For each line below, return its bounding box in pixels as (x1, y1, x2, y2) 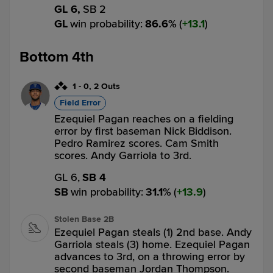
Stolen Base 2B (54, 214, 114, 224)
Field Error (60, 97, 101, 108)
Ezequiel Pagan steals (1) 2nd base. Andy (54, 225, 252, 239)
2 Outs (94, 81, 120, 91)
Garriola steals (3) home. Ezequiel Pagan (54, 238, 250, 251)
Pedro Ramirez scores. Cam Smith (54, 136, 219, 150)
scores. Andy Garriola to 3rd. (54, 149, 191, 162)
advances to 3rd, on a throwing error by (54, 250, 245, 263)
